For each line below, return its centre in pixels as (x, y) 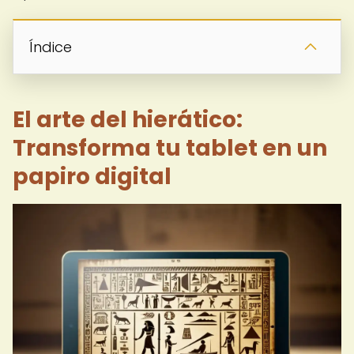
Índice (51, 47)
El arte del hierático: (128, 120)
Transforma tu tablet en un (170, 148)
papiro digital (92, 177)
